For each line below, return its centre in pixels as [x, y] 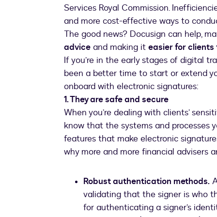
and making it [119, 47]
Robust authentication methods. [147, 182]
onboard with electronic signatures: [131, 87]
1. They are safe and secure [116, 100]
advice [77, 47]
